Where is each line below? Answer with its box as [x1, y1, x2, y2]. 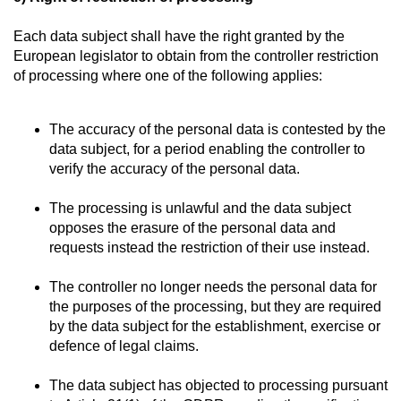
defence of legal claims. [49, 338, 199, 354]
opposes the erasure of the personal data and [49, 220, 336, 235]
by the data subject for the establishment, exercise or [49, 319, 380, 334]
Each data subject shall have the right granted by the [13, 29, 345, 44]
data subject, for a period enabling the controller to [49, 141, 365, 157]
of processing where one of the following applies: [13, 68, 322, 83]
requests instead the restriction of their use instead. [49, 240, 370, 255]
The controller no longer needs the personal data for [49, 279, 377, 294]
